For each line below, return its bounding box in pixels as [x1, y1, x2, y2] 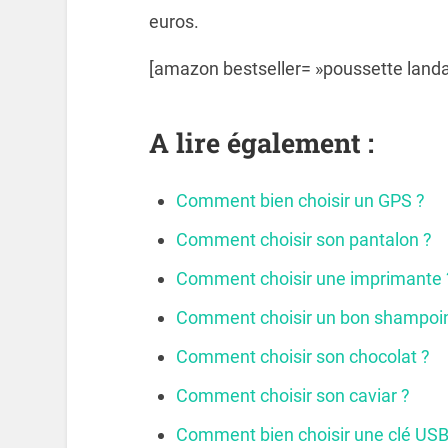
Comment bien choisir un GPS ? [175, 189, 425, 211]
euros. [148, 10, 199, 32]
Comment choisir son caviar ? [175, 384, 410, 406]
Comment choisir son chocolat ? [175, 345, 430, 367]
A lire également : [148, 124, 374, 160]
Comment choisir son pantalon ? [175, 228, 432, 250]
